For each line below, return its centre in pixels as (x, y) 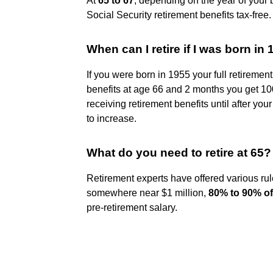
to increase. (112, 118)
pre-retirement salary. (132, 207)
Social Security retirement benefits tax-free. (179, 15)
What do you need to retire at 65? (179, 152)
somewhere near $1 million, (147, 193)
